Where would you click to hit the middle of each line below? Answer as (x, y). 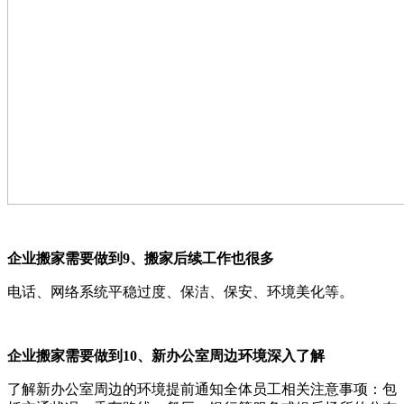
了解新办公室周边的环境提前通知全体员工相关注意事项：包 (202, 389)
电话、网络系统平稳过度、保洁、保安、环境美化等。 (180, 291)
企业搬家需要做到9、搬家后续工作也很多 (141, 258)
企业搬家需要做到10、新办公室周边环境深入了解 (166, 355)
